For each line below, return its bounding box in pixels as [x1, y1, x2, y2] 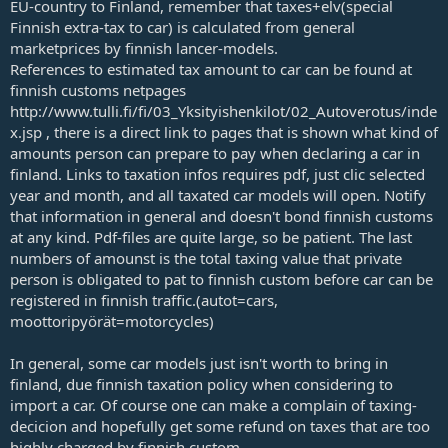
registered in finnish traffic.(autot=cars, [10, 289, 278, 310]
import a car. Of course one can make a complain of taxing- [10, 394, 417, 415]
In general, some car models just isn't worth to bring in [10, 352, 388, 373]
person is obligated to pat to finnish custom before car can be [10, 268, 433, 289]
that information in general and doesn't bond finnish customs [10, 205, 433, 226]
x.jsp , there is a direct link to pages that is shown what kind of [10, 121, 438, 142]
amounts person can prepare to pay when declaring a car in [10, 142, 420, 163]
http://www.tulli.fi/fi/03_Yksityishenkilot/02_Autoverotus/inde [10, 100, 437, 121]
